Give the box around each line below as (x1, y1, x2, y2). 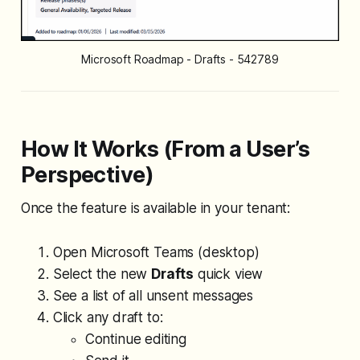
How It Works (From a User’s (20, 136, 310, 163)
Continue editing (84, 331, 186, 348)
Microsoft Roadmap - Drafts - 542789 (81, 52, 279, 67)
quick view (194, 266, 264, 283)
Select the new (52, 266, 152, 283)
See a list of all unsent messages (52, 288, 254, 305)
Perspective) (20, 162, 154, 189)
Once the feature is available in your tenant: (20, 200, 291, 217)
